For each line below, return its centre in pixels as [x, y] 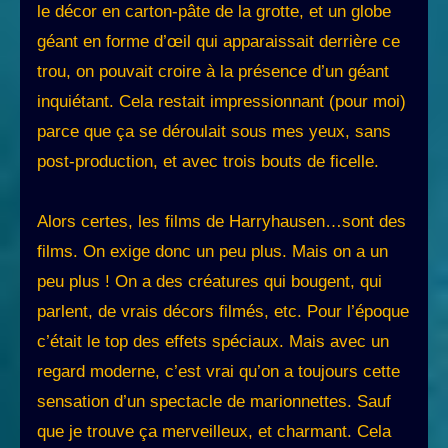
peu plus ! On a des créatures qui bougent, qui [209, 282]
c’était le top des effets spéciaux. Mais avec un [213, 342]
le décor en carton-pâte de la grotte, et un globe [214, 12]
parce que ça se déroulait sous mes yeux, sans [214, 132]
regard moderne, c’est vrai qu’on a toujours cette [218, 372]
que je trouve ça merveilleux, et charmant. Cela [214, 432]
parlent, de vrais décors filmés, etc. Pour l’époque [223, 312]
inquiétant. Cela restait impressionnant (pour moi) [221, 102]
